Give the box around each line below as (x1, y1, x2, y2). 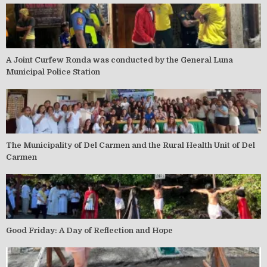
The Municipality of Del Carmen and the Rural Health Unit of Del (6, 141, 255, 150)
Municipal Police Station (6, 67, 100, 77)
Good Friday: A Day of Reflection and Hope (6, 226, 173, 235)
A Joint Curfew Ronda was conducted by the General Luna (6, 55, 233, 65)
